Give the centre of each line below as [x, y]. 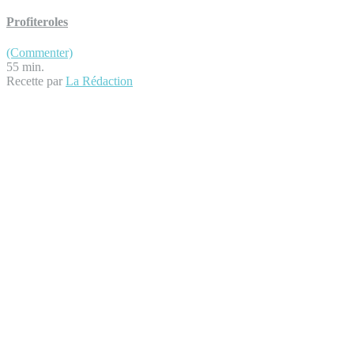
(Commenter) [40, 53]
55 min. [25, 67]
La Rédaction [99, 81]
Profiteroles [37, 22]
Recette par [36, 81]
